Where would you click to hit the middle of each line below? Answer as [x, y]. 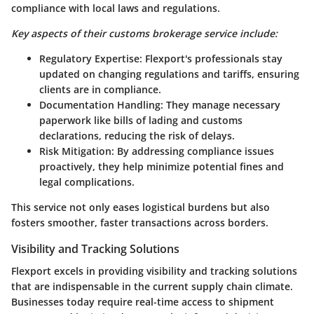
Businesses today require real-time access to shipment [143, 302]
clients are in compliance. [100, 89]
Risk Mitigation [75, 151]
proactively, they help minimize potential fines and [162, 166]
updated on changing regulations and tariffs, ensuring [169, 74]
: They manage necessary [220, 104]
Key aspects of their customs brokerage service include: [144, 33]
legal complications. [87, 182]
